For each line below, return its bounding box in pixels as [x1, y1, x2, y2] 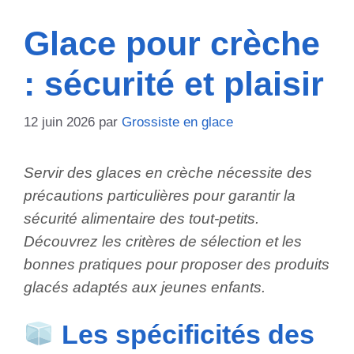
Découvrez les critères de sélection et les [24, 233, 302, 250]
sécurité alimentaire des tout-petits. [24, 210, 259, 228]
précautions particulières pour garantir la [24, 187, 296, 205]
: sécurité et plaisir [24, 65, 324, 103]
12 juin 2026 [24, 115, 95, 130]
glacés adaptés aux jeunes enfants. [24, 279, 265, 296]
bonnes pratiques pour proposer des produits [24, 256, 330, 273]
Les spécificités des [54, 319, 314, 350]
